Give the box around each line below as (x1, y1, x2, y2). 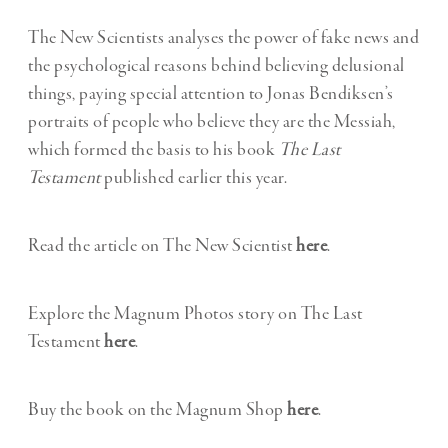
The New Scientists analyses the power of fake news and (28, 26, 419, 51)
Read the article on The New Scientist (28, 234, 296, 259)
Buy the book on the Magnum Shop (28, 398, 287, 423)
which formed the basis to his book (28, 138, 279, 163)
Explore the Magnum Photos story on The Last (28, 302, 363, 327)
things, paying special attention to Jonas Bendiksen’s (28, 82, 394, 107)
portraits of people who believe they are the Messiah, (28, 110, 396, 135)
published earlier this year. (100, 166, 287, 191)
